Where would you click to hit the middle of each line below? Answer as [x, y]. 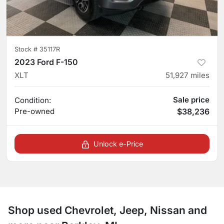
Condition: [33, 100]
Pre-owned [34, 111]
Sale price [191, 99]
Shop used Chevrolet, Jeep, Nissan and [107, 210]
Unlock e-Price [118, 143]
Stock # [27, 49]
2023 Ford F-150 [46, 62]
